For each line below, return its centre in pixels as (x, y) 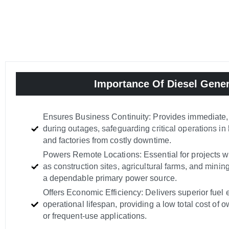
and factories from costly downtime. (107, 141)
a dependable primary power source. (110, 178)
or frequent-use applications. (95, 216)
